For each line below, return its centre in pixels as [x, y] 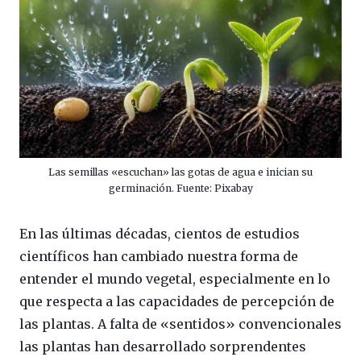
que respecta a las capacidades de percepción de [177, 301]
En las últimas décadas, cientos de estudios [160, 233]
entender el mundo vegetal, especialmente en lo [175, 278]
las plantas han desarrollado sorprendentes [163, 346]
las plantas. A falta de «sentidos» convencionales [180, 324]
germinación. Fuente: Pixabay [180, 188]
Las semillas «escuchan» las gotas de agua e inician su [180, 172]
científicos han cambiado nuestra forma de [159, 256]
